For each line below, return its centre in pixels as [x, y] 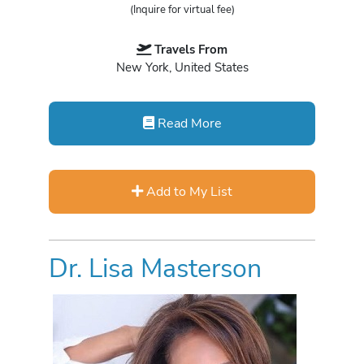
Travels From [191, 50]
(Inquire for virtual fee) [182, 9]
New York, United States [182, 68]
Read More [188, 123]
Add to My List [188, 192]
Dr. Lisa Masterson [155, 269]
